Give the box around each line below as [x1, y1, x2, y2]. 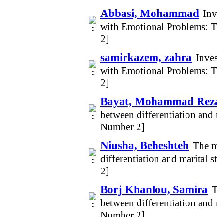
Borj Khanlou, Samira [100, 183, 208, 196]
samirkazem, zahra [100, 51, 192, 63]
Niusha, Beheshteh [100, 139, 189, 152]
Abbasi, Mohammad [100, 7, 199, 19]
